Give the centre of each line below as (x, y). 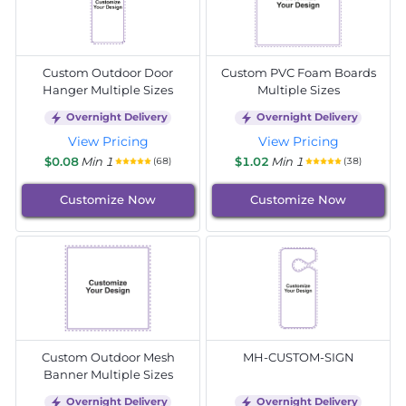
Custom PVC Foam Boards (298, 72)
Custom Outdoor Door (108, 72)
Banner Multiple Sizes (108, 374)
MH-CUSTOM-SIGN (298, 357)
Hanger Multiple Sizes (108, 89)
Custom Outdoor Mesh (108, 357)
